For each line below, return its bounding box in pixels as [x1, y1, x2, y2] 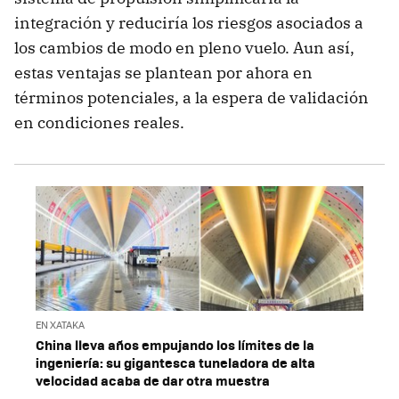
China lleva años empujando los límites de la [36, 335, 314, 355]
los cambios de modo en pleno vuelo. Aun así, [14, 37, 354, 58]
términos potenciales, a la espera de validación [14, 86, 369, 108]
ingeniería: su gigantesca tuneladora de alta [36, 353, 315, 373]
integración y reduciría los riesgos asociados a [14, 12, 363, 33]
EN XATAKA [36, 318, 85, 332]
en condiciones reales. [14, 111, 184, 133]
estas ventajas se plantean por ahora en [14, 61, 313, 83]
